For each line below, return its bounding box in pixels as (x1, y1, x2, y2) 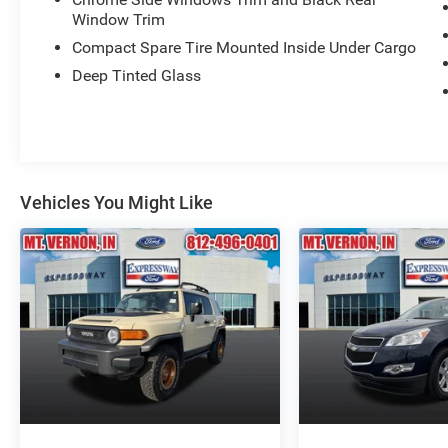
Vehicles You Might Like (20, 192, 213, 214)
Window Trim (72, 10, 166, 30)
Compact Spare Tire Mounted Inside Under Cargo (72, 38, 417, 58)
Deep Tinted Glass (72, 66, 202, 86)
